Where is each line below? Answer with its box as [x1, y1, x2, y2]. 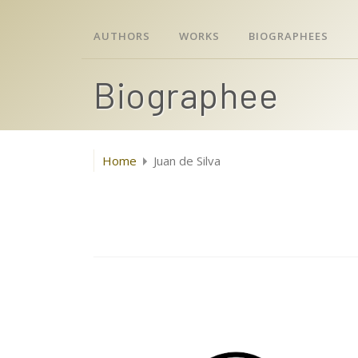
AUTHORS [93, 29, 150, 43]
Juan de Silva [153, 153, 221, 169]
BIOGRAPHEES [249, 29, 328, 43]
